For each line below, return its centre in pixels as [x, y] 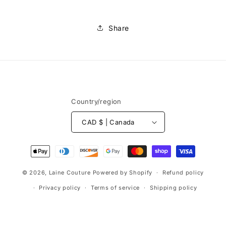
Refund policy [183, 173]
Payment [45, 147]
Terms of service [115, 188]
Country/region [96, 101]
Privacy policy [60, 188]
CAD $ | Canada [117, 122]
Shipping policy [173, 188]
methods [45, 160]
